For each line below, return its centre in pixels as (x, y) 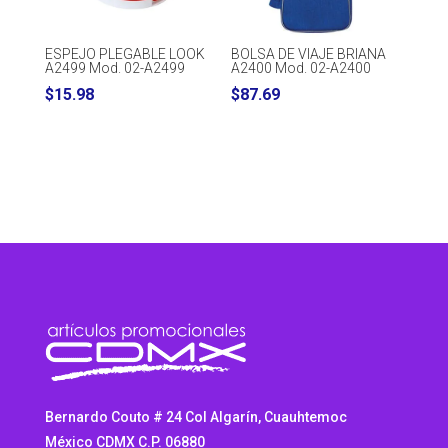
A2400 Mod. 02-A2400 (301, 67)
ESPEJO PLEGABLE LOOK (124, 53)
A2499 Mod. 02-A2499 (114, 67)
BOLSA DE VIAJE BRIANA (309, 53)
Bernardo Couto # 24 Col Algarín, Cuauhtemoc (195, 416)
